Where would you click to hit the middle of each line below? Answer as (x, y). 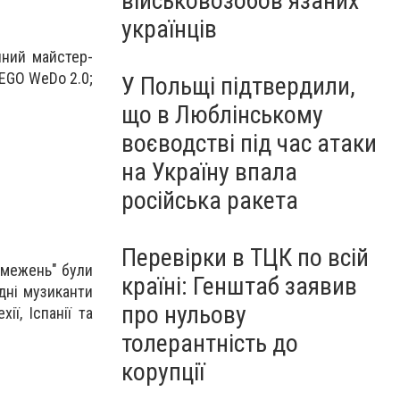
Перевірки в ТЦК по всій (245, 258)
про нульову (184, 315)
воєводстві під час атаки (249, 143)
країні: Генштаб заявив (239, 286)
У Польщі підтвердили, (238, 86)
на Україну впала (209, 172)
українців (169, 29)
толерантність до (210, 343)
